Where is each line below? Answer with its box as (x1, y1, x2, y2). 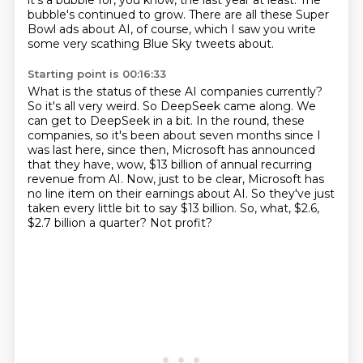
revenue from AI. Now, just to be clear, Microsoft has (27, 172, 324, 186)
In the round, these (195, 113, 305, 128)
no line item (27, 186, 98, 201)
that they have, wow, (27, 157, 149, 172)
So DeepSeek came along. (142, 99, 297, 113)
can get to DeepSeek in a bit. (27, 113, 196, 128)
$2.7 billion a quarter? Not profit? (27, 216, 212, 230)
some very (27, 36, 91, 51)
